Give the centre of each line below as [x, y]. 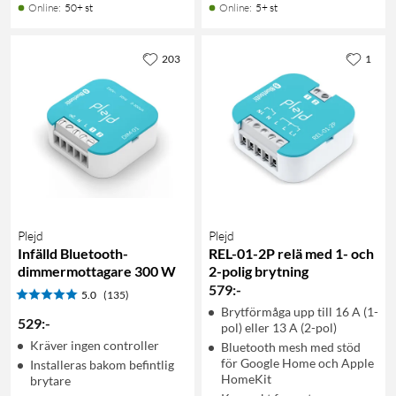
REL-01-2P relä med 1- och [291, 253]
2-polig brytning [259, 270]
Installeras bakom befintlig [102, 364]
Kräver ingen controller [95, 345]
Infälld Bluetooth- [73, 253]
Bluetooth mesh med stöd [291, 346]
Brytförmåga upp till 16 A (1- [300, 311]
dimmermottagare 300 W [97, 270]
